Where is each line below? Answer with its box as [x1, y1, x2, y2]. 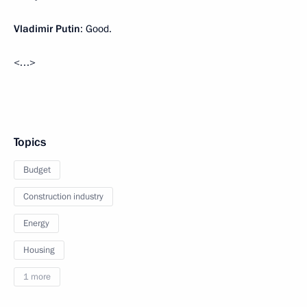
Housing [23, 244, 55, 256]
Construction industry [23, 191, 103, 203]
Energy [23, 217, 49, 230]
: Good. [80, 22, 112, 36]
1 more [23, 271, 51, 283]
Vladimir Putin [14, 22, 80, 36]
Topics [14, 134, 46, 150]
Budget [23, 164, 51, 176]
